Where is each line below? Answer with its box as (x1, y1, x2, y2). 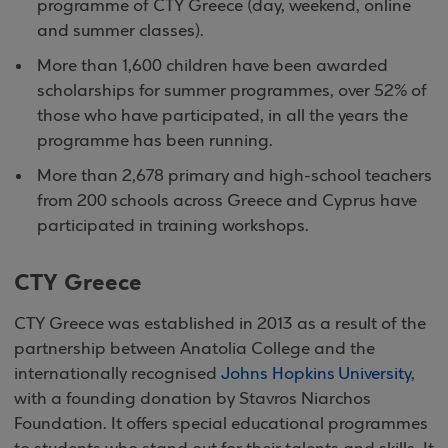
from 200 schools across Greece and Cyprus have (37, 192, 417, 211)
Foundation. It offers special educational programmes (14, 415, 428, 434)
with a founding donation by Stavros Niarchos (14, 390, 371, 409)
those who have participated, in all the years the (37, 107, 408, 126)
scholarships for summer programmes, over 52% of (37, 82, 427, 101)
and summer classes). (37, 22, 204, 41)
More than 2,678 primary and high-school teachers (37, 167, 432, 186)
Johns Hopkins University (221, 365, 411, 384)
